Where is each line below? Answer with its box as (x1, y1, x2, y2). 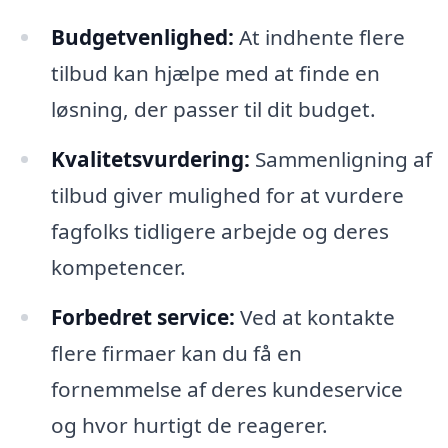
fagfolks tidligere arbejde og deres (50, 217, 389, 246)
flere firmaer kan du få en (50, 338, 302, 367)
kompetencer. (50, 253, 186, 282)
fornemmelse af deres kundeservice (50, 374, 403, 403)
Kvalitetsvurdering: (50, 145, 250, 174)
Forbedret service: (50, 302, 235, 331)
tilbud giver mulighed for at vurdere (50, 181, 404, 210)
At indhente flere (233, 23, 405, 52)
